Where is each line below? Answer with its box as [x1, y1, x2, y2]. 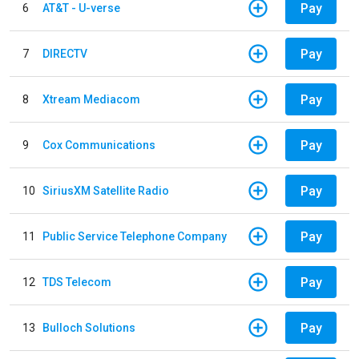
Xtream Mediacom [42, 92, 140, 106]
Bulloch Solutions [42, 321, 135, 334]
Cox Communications [42, 138, 155, 151]
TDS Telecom [42, 275, 111, 288]
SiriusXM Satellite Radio [42, 184, 169, 197]
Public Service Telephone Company [42, 229, 227, 243]
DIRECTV [42, 46, 87, 60]
